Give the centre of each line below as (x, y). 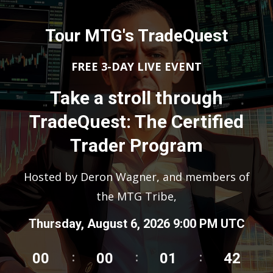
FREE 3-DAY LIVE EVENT (136, 66)
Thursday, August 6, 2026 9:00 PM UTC (136, 224)
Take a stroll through (136, 98)
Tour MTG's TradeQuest (136, 36)
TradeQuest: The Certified (136, 122)
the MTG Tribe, (136, 196)
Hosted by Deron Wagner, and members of (136, 177)
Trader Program (136, 145)
